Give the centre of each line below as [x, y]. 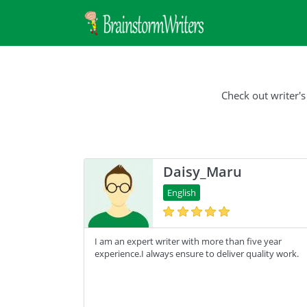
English [182, 193]
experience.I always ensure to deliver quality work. [197, 254]
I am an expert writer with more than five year [188, 241]
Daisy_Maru [202, 172]
